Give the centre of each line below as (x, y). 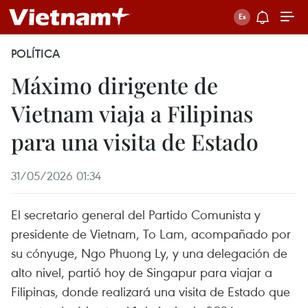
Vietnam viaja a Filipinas (132, 113)
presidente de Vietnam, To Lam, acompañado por (151, 233)
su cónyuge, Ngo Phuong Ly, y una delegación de (149, 253)
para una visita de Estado (135, 141)
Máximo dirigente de (114, 85)
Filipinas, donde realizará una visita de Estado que (151, 291)
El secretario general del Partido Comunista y (136, 214)
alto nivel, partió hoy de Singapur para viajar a (142, 272)
